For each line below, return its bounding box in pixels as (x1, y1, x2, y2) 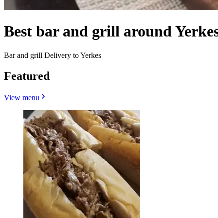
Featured (4, 69, 50, 82)
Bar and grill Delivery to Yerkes (4, 51, 101, 59)
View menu (4, 93, 39, 102)
